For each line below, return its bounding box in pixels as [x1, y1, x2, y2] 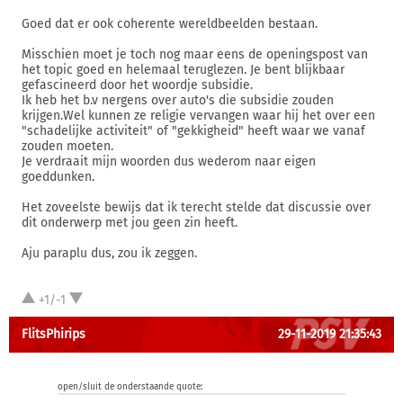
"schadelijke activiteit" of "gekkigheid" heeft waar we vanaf [22, 123, 365, 139]
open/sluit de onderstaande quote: [58, 381, 202, 392]
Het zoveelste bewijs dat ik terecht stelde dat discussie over [22, 200, 371, 215]
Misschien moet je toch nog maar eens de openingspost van [22, 47, 368, 62]
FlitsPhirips [22, 327, 85, 342]
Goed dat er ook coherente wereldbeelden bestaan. [22, 16, 318, 31]
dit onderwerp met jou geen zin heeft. [22, 215, 237, 230]
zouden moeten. [22, 139, 113, 154]
